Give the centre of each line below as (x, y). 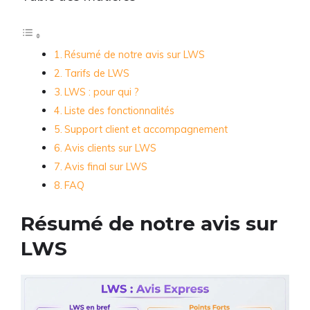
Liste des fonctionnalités (119, 110)
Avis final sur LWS (106, 166)
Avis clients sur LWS (110, 147)
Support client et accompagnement (146, 129)
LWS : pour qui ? (101, 91)
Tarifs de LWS (97, 73)
